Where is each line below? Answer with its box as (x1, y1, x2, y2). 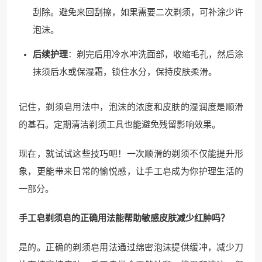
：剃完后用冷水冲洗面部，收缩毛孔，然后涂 (68, 49, 243, 59)
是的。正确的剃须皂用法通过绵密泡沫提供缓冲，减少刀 (19, 242, 243, 252)
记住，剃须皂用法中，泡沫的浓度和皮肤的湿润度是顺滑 (19, 102, 243, 112)
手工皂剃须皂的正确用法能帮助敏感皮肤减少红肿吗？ (19, 213, 229, 223)
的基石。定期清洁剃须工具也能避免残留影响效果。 (19, 119, 220, 129)
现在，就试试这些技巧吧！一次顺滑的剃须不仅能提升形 (19, 149, 243, 158)
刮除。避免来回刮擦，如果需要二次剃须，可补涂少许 (33, 7, 243, 17)
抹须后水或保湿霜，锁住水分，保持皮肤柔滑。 (33, 67, 217, 77)
